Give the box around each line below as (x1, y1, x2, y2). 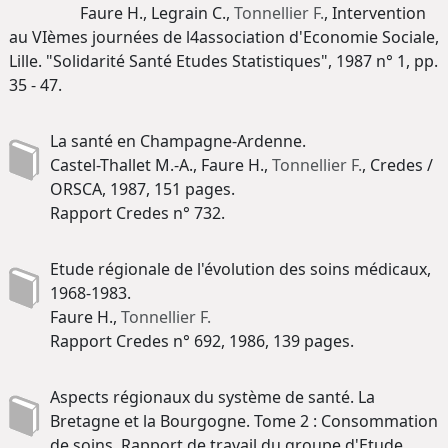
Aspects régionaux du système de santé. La (50, 386, 375, 409)
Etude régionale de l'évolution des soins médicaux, (50, 258, 431, 281)
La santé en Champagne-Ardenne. (50, 130, 306, 153)
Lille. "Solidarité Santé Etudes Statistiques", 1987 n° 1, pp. (9, 50, 438, 73)
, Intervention (324, 2, 426, 25)
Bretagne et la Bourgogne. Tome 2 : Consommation (50, 410, 438, 433)
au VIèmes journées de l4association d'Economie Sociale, (9, 26, 439, 49)
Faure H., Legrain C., (80, 2, 234, 25)
